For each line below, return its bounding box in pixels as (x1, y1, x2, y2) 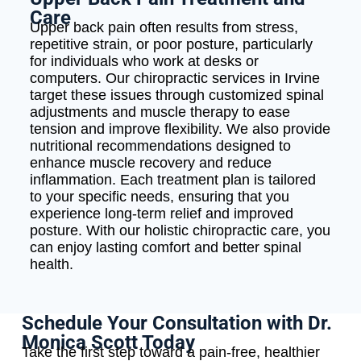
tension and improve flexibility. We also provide (29, 121, 330, 138)
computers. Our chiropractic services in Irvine (29, 70, 320, 87)
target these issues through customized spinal (29, 87, 324, 104)
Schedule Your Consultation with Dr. (21, 312, 332, 335)
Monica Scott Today (21, 331, 195, 355)
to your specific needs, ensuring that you (29, 189, 289, 205)
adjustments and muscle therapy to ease (29, 104, 290, 121)
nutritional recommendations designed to (29, 138, 291, 155)
